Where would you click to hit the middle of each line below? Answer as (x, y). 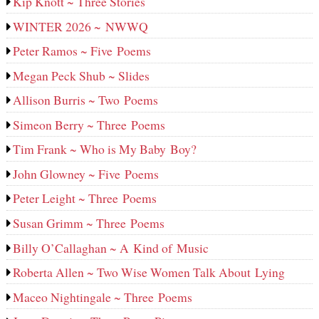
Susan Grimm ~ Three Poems (89, 223)
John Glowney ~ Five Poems (86, 173)
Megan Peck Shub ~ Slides (82, 75)
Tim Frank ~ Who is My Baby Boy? (105, 149)
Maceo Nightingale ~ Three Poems (103, 297)
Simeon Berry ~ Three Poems (89, 124)
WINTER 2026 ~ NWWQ (81, 26)
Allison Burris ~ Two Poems (86, 100)
